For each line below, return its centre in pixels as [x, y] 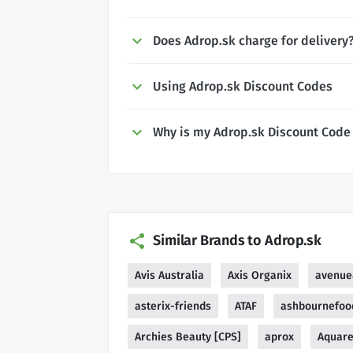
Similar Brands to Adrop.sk [238, 240]
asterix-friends [173, 306]
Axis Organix [260, 275]
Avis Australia [169, 275]
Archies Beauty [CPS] [188, 336]
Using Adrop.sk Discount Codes [243, 86]
